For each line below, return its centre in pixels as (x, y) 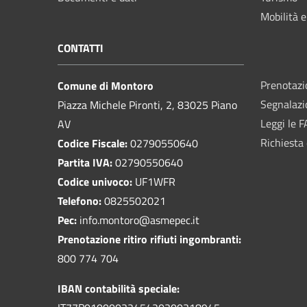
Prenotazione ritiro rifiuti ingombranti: (149, 239)
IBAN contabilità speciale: (119, 288)
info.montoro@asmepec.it (139, 220)
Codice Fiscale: (94, 143)
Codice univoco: (96, 181)
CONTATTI (81, 48)
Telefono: (81, 200)
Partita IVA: (86, 162)
